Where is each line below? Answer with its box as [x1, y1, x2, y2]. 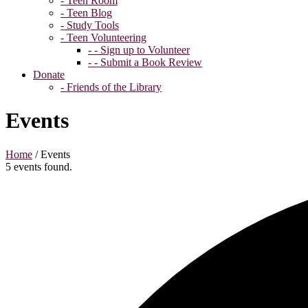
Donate [33, 69, 65, 80]
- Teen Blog [60, 7, 112, 19]
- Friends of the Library [60, 81, 162, 93]
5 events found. [5, 160, 72, 173]
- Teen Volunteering [60, 32, 146, 43]
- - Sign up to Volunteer [88, 44, 190, 56]
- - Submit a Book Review [88, 56, 202, 68]
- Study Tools [60, 19, 119, 31]
